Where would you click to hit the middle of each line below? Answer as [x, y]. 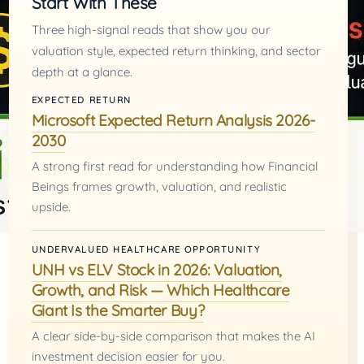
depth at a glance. [82, 71]
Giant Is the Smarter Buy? [118, 310]
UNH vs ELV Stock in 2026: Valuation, [157, 269]
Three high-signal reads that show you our [151, 29]
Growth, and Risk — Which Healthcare [160, 290]
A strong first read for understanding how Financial [174, 166]
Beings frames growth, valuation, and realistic [159, 186]
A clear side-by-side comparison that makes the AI [173, 336]
